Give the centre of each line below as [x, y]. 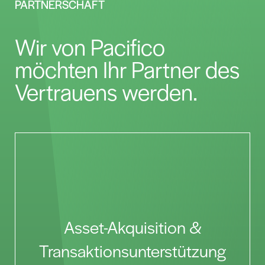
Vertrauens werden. [106, 92]
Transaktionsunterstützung [132, 251]
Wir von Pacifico [90, 47]
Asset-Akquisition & [132, 227]
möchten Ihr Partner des [127, 69]
